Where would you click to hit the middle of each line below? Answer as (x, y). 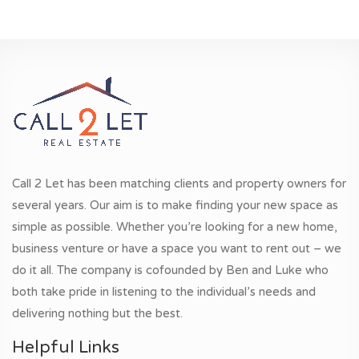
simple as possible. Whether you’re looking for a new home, (175, 227)
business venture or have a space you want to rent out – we (177, 249)
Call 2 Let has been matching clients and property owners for (179, 184)
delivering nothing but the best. (97, 314)
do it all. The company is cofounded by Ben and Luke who (170, 270)
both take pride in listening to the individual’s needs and (164, 292)
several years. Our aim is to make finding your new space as (175, 206)
